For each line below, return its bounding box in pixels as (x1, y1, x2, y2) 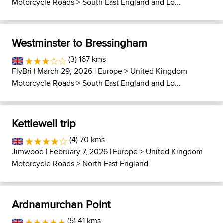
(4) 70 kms (67, 134, 105, 145)
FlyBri (12, 65, 32, 77)
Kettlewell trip (12, 115, 76, 131)
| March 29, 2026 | (32, 65, 98, 77)
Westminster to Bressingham (12, 35, 147, 51)
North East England (82, 158, 148, 169)
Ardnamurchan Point (12, 196, 110, 212)
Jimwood (12, 146, 44, 157)
